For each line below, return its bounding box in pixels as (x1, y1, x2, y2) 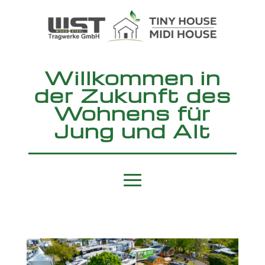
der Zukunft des (34, 82, 231, 108)
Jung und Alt (54, 117, 211, 143)
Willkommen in (44, 64, 221, 90)
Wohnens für (54, 99, 211, 125)
